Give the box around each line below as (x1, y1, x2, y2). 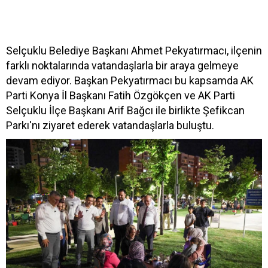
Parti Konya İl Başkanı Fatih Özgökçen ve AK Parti (6, 89, 235, 102)
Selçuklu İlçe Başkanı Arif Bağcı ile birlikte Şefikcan (6, 104, 245, 117)
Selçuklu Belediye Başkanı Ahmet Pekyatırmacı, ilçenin (6, 44, 262, 57)
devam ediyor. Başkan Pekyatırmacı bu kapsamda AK (6, 74, 254, 87)
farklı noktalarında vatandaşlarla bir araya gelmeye (6, 59, 239, 72)
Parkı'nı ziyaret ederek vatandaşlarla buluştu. (6, 119, 214, 132)
